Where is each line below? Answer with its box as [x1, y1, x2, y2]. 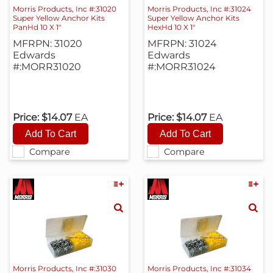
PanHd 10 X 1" [13, 22, 62, 32]
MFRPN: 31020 [13, 37, 83, 49]
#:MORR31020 [13, 60, 82, 73]
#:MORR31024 [147, 60, 216, 73]
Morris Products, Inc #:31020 [13, 4, 117, 13]
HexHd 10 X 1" [147, 22, 195, 32]
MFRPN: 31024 [147, 37, 217, 49]
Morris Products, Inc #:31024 [147, 4, 251, 13]
